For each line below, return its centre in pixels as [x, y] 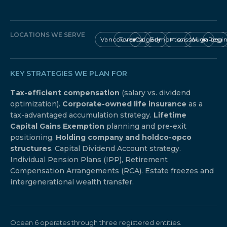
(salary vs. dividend [155, 93]
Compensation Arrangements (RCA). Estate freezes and [112, 171]
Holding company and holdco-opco [124, 138]
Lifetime [170, 115]
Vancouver [118, 40]
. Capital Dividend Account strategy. [116, 149]
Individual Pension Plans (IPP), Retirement [89, 160]
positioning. [33, 138]
